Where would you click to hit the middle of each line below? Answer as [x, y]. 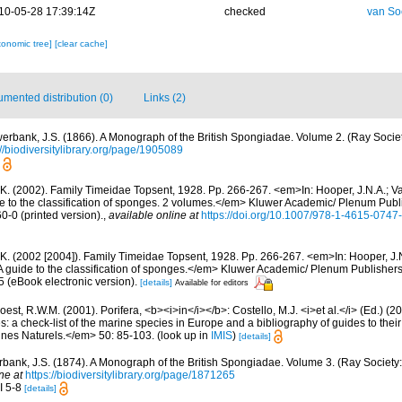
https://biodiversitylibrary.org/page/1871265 [130, 375]
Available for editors [212, 283]
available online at [153, 215]
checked [245, 12]
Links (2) [165, 98]
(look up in [183, 335]
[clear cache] [81, 44]
